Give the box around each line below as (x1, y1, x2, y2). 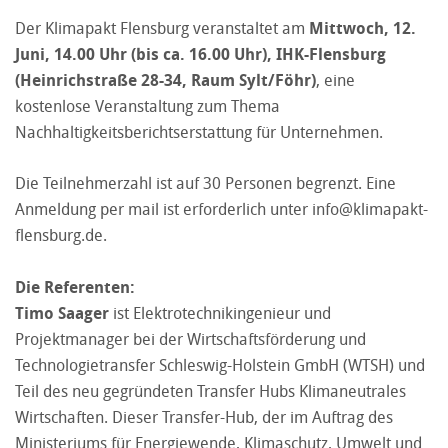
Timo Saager (15, 301, 109, 324)
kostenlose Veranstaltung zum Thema (15, 94, 280, 117)
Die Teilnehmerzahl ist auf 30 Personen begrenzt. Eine (15, 171, 396, 194)
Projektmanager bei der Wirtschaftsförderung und (15, 327, 366, 350)
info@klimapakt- (312, 197, 428, 220)
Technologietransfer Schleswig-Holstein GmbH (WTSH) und (15, 353, 425, 376)
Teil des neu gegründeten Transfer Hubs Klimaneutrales (15, 379, 406, 402)
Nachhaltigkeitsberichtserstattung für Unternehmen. (15, 120, 383, 143)
